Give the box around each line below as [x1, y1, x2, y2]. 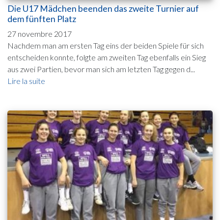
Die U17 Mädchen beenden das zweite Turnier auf [7, 3, 199, 14]
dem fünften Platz [7, 13, 76, 24]
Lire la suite [7, 76, 45, 85]
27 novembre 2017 [7, 28, 72, 38]
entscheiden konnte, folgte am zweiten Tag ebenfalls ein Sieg [7, 52, 206, 62]
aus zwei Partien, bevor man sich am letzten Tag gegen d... [7, 64, 195, 74]
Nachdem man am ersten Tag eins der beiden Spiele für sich [7, 40, 204, 50]
